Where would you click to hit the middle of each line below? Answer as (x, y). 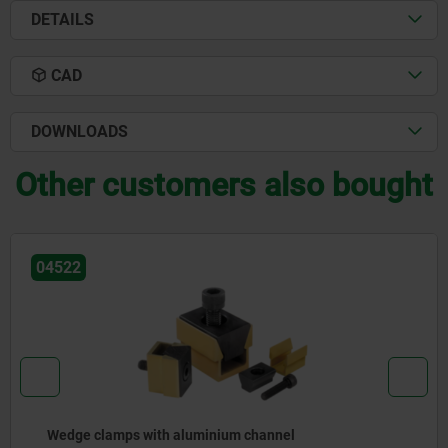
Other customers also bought (224, 184)
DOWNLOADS (79, 131)
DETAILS (62, 19)
